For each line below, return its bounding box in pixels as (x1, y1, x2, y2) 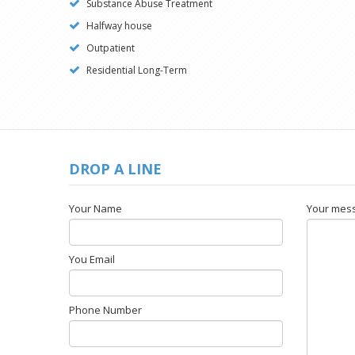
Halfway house (84, 19, 152, 32)
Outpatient (84, 41, 135, 55)
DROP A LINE (69, 159, 162, 178)
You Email (69, 252, 115, 266)
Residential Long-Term (84, 63, 187, 77)
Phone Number (69, 303, 142, 317)
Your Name (69, 201, 122, 216)
